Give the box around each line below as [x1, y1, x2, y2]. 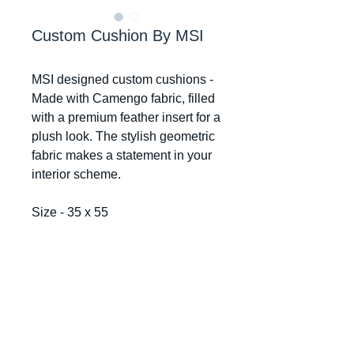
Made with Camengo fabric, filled [32, 92, 215, 105]
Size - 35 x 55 [32, 205, 115, 219]
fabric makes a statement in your [32, 149, 212, 162]
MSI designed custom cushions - [32, 73, 213, 86]
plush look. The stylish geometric [32, 130, 215, 143]
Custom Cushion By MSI [32, 27, 204, 44]
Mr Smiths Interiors [73, 328, 179, 343]
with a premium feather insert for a [32, 111, 220, 124]
